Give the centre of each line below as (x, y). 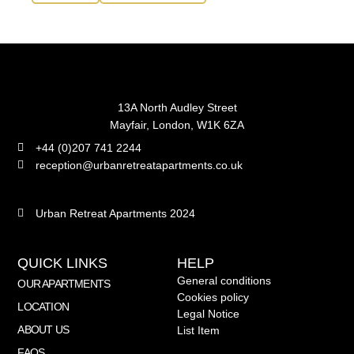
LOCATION (43, 307)
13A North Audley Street (177, 107)
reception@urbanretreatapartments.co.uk (139, 165)
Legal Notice (208, 314)
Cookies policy (213, 297)
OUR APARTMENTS (64, 284)
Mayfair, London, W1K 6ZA (177, 125)
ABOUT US (43, 330)
